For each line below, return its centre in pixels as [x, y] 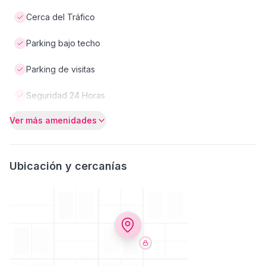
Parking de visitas [61, 69]
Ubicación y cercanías [68, 166]
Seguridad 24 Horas [66, 95]
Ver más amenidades [53, 120]
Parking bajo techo [63, 43]
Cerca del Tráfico [61, 17]
